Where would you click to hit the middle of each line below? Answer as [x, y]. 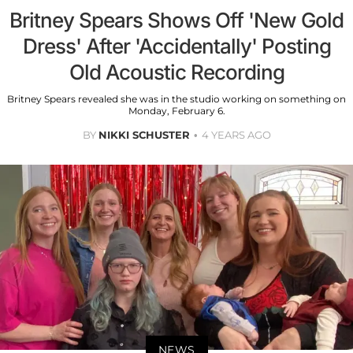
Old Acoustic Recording [176, 72]
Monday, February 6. [176, 111]
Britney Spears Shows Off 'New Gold [176, 20]
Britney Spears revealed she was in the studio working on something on [176, 99]
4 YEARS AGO [236, 135]
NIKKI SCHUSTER [144, 135]
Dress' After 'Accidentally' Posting [176, 46]
